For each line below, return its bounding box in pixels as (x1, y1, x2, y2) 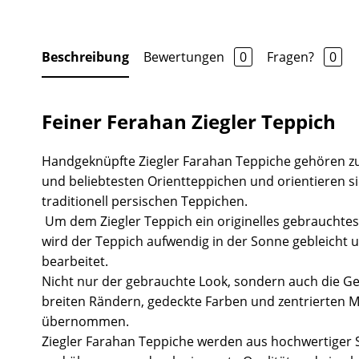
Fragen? (267, 47, 317, 66)
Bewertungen (143, 47, 228, 66)
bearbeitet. (42, 252, 108, 270)
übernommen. (42, 312, 129, 330)
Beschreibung (42, 47, 129, 66)
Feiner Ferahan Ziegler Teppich (42, 107, 336, 135)
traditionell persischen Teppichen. (42, 192, 248, 210)
